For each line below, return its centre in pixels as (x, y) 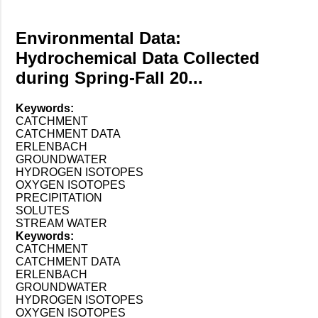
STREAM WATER (61, 223)
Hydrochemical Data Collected (138, 57)
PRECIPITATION (59, 197)
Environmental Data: (98, 38)
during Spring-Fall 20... (109, 77)
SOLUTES (43, 210)
